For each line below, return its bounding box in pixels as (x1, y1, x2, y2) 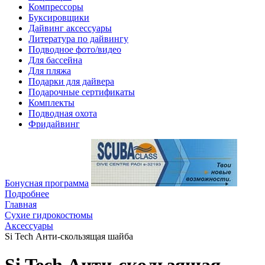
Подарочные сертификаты (28, 87, 135, 97)
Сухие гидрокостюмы (5, 210, 93, 220)
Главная (5, 199, 37, 209)
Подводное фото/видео (28, 44, 121, 54)
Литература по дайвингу (28, 34, 128, 44)
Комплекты (28, 98, 75, 108)
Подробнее (5, 189, 49, 199)
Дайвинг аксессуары (28, 23, 112, 33)
